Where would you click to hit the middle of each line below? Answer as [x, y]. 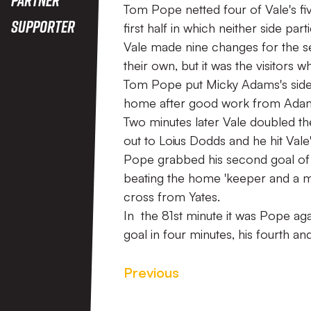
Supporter [43, 26]
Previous [151, 272]
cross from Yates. [172, 196]
